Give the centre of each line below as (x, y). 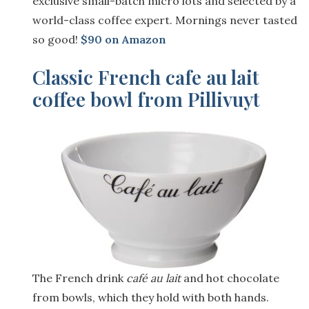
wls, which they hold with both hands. (173, 297)
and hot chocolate (230, 278)
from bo (54, 297)
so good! (57, 39)
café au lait (153, 278)
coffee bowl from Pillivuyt (146, 99)
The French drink (79, 278)
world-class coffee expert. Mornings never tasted (165, 20)
